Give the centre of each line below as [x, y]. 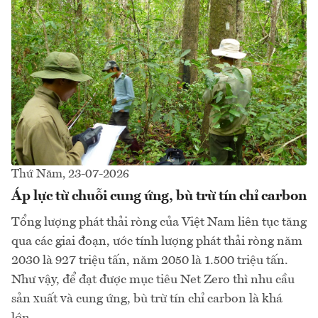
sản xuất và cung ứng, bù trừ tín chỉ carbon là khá [147, 298]
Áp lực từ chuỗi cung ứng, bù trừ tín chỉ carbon [159, 196]
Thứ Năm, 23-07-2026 [70, 174]
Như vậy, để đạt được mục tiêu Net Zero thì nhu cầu [153, 279]
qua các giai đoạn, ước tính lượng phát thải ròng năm [157, 241]
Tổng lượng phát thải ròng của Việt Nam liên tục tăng [159, 222]
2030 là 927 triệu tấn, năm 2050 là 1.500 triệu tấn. [150, 260]
